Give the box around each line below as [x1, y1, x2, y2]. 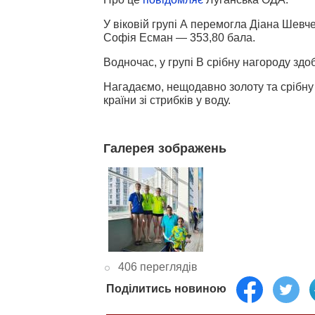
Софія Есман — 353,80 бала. [103, 31, 255, 44]
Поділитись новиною [106, 282, 226, 295]
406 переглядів [117, 260, 198, 273]
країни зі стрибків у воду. [103, 94, 231, 106]
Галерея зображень [103, 141, 226, 155]
